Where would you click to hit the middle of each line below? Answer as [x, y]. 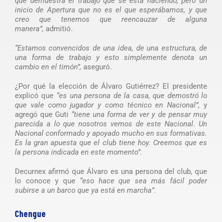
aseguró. [97, 67]
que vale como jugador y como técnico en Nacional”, [107, 105]
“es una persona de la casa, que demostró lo [132, 96]
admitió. [58, 29]
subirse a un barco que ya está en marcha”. [85, 191]
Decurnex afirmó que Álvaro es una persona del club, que [111, 172]
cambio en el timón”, [49, 67]
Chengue [30, 214]
